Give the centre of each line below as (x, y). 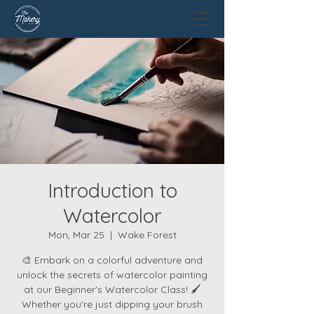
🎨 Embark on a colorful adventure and (112, 260)
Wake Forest (147, 235)
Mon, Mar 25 (76, 235)
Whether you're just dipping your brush (112, 304)
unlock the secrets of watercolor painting (112, 275)
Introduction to (112, 190)
